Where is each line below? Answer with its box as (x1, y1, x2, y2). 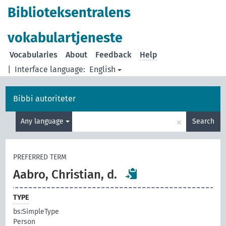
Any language (20, 117, 66, 126)
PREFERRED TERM (13, 153, 67, 161)
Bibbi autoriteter (13, 94, 76, 103)
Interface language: (15, 65, 86, 74)
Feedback (95, 50, 132, 60)
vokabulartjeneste (8, 30, 123, 46)
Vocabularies (10, 50, 58, 60)
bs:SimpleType (13, 207, 60, 216)
